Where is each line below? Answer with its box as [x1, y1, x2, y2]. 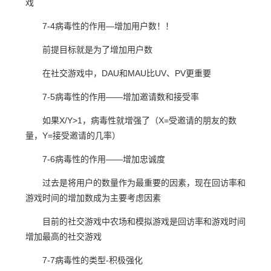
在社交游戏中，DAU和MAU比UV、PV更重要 [42, 68, 211, 78]
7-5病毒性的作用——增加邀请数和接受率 [42, 92, 199, 102]
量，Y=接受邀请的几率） [25, 131, 120, 140]
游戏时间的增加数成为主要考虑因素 [25, 193, 161, 203]
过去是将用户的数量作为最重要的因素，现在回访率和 [42, 178, 246, 188]
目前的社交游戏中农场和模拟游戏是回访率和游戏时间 [42, 217, 246, 226]
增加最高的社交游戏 [25, 232, 102, 241]
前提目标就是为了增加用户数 [42, 45, 152, 54]
